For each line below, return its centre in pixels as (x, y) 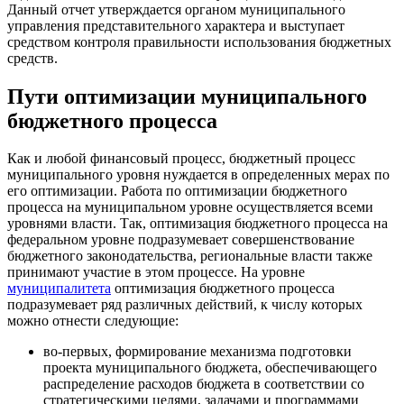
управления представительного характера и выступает (176, 25)
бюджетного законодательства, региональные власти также (190, 256)
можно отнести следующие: (93, 321)
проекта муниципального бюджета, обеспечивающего (210, 368)
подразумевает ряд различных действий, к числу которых (185, 305)
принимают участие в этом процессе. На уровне (156, 272)
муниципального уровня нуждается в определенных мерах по (198, 175)
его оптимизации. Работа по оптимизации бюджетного (177, 191)
